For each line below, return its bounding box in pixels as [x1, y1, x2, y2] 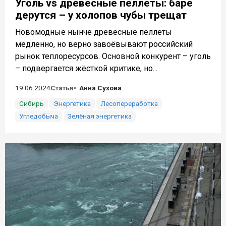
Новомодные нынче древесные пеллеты [15, 27, 172, 37]
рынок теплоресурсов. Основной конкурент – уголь [15, 51, 211, 61]
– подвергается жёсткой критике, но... [15, 63, 157, 73]
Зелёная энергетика [68, 111, 132, 120]
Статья [50, 83, 74, 92]
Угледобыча [19, 111, 58, 120]
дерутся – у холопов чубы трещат [15, 9, 187, 21]
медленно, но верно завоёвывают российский [15, 39, 193, 49]
